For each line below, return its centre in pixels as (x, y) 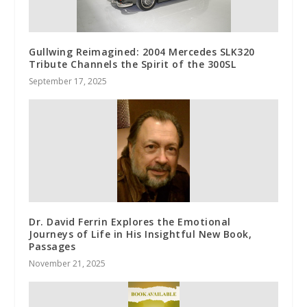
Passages (52, 246)
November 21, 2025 (67, 263)
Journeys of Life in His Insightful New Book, (140, 234)
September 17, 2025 (68, 81)
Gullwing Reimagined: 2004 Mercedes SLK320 (142, 51)
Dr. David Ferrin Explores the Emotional (130, 221)
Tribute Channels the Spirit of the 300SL (133, 64)
